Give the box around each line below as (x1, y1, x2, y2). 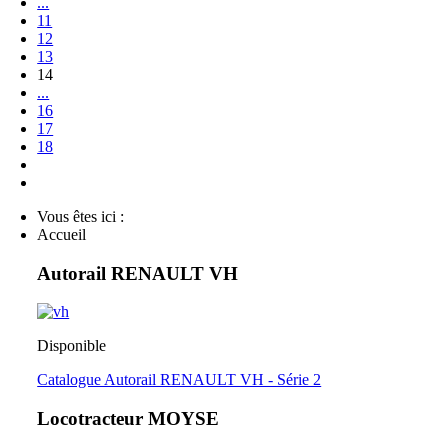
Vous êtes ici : (37, 207, 133, 225)
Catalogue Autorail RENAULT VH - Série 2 (37, 371, 322, 389)
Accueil (37, 225, 87, 243)
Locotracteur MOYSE (37, 408, 220, 430)
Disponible (37, 337, 107, 355)
